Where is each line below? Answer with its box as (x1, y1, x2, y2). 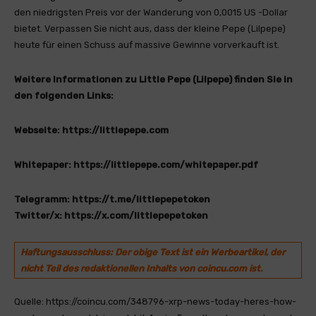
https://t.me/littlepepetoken (72, 194, 210, 205)
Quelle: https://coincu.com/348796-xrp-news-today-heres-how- (14, 296, 296, 307)
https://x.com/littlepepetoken (64, 210, 208, 221)
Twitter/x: (14, 210, 62, 221)
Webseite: (14, 125, 60, 135)
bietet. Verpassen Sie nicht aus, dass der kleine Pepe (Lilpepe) (14, 23, 286, 34)
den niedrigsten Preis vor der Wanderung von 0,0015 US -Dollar (14, 7, 288, 18)
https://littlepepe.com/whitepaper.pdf (73, 159, 258, 170)
